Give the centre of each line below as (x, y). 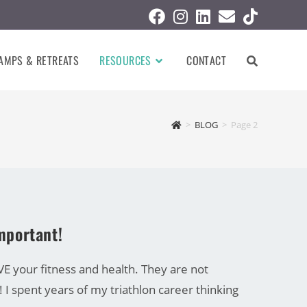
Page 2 (244, 125)
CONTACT (206, 60)
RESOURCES (125, 60)
